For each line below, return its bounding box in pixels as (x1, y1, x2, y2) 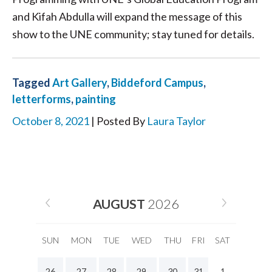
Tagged (12, 76, 52, 90)
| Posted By (89, 114, 147, 128)
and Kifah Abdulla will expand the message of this (12, 10, 242, 24)
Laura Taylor (147, 114, 206, 128)
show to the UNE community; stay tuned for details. (12, 27, 254, 41)
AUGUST (93, 196, 145, 212)
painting (75, 92, 116, 106)
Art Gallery (52, 76, 107, 90)
